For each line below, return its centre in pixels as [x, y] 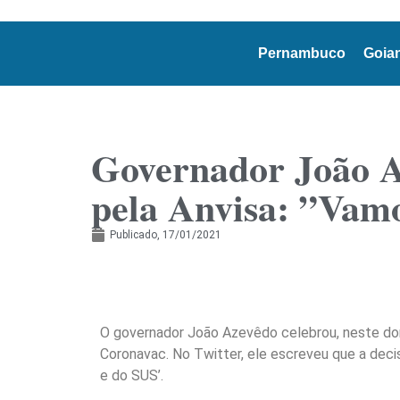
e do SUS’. [132, 375]
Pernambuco [301, 53]
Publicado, [135, 235]
